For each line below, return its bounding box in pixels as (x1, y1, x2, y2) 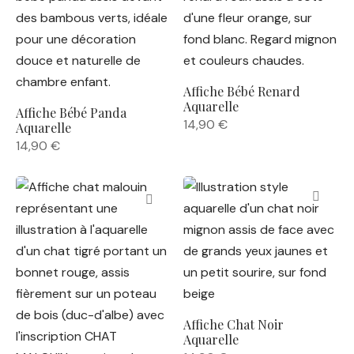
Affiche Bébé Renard (183, 83, 300, 100)
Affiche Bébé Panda (16, 104, 126, 121)
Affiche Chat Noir (183, 316, 284, 333)
